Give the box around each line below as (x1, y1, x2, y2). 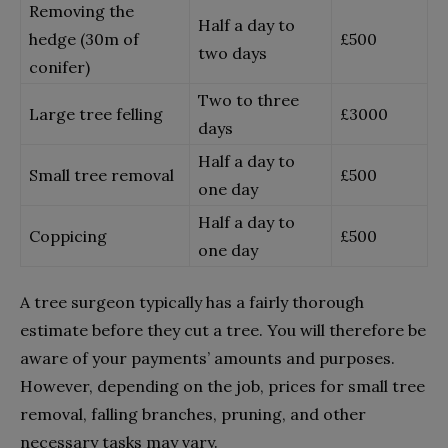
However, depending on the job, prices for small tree (20, 375, 425, 396)
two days (198, 42, 267, 63)
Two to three (198, 89, 299, 110)
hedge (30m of (29, 28, 139, 49)
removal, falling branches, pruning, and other (20, 403, 366, 424)
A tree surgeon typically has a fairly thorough (20, 291, 364, 312)
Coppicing (29, 225, 107, 246)
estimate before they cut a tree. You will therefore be (20, 319, 426, 340)
